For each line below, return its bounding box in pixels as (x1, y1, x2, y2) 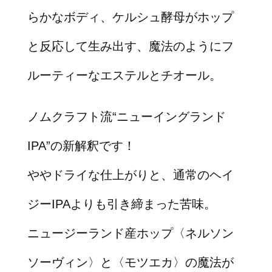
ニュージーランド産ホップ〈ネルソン (27, 226, 234, 240)
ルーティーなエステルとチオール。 (27, 68, 222, 82)
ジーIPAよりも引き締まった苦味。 (27, 197, 216, 211)
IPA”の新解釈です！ (27, 138, 135, 152)
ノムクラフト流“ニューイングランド (27, 109, 226, 123)
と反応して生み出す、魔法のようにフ (27, 39, 234, 53)
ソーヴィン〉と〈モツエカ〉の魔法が (27, 255, 234, 269)
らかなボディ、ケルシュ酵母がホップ (27, 10, 234, 24)
